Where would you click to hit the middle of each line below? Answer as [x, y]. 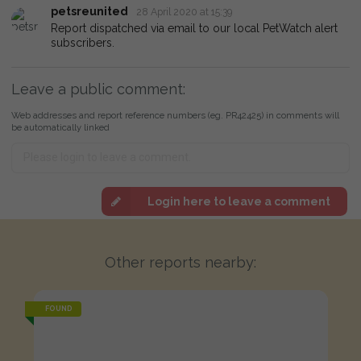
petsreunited [89, 12]
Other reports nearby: [180, 262]
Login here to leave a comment [239, 202]
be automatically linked [60, 127]
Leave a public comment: [98, 89]
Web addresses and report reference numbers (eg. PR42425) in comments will [175, 115]
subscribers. [83, 42]
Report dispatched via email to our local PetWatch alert [194, 28]
